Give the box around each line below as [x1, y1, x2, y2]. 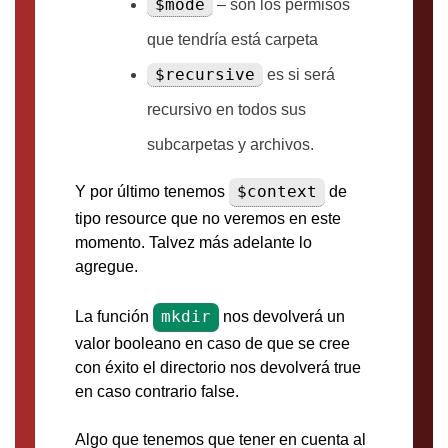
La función [75, 308, 153, 326]
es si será [263, 66, 335, 84]
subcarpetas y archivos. [147, 136, 314, 154]
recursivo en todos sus [147, 101, 306, 119]
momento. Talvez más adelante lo [75, 234, 312, 252]
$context [237, 182, 317, 202]
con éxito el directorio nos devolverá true [75, 359, 361, 377]
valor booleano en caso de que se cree [75, 335, 350, 353]
